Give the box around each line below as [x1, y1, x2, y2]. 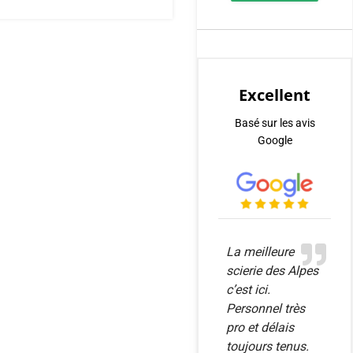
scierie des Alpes [226, 263, 318, 279]
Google [257, 134, 292, 147]
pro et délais [226, 320, 294, 336]
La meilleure [226, 244, 294, 260]
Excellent [239, 84, 310, 106]
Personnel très [226, 301, 305, 317]
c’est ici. [226, 282, 270, 298]
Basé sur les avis [234, 117, 315, 129]
